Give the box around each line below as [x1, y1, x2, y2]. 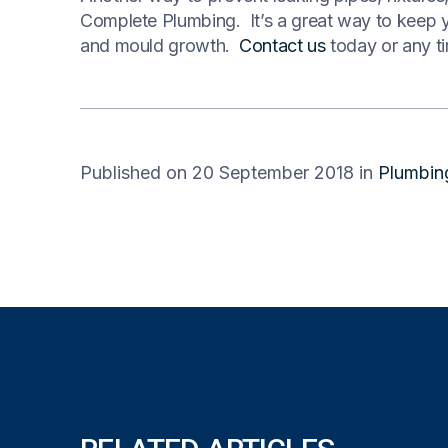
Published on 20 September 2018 [80, 162, 354, 183]
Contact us [239, 35, 326, 56]
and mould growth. [80, 35, 240, 56]
